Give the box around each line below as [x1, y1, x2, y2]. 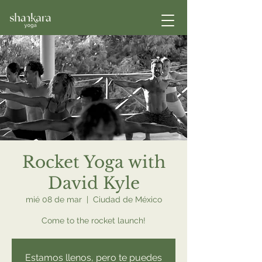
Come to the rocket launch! [42, 216, 146, 225]
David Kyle [47, 173, 140, 194]
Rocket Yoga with [22, 152, 166, 173]
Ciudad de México [92, 195, 162, 204]
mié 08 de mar [25, 195, 82, 204]
